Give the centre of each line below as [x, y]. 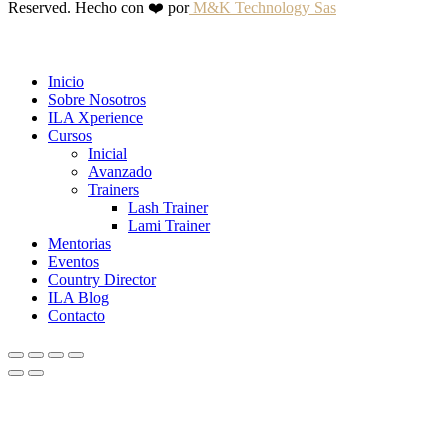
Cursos [70, 136]
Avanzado [120, 172]
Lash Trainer [168, 208]
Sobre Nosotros [97, 100]
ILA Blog [78, 298]
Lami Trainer [169, 226]
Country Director [102, 280]
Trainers [113, 190]
